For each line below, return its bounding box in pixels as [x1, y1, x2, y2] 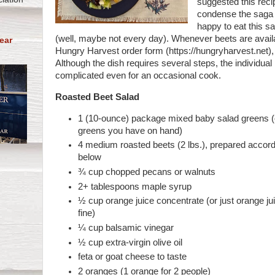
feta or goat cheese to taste [78, 252, 187, 262]
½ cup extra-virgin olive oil [78, 237, 183, 247]
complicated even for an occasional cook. [55, 70, 223, 80]
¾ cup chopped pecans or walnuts [78, 166, 219, 177]
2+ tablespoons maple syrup [78, 181, 192, 192]
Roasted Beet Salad [55, 91, 139, 102]
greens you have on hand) [78, 125, 183, 136]
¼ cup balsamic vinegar [78, 223, 174, 233]
